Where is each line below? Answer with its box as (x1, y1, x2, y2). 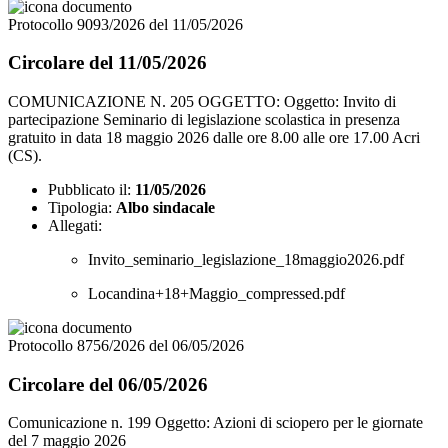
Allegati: (48, 217, 102, 234)
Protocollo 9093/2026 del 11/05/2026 (8, 15, 243, 33)
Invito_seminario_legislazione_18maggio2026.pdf (88, 251, 404, 268)
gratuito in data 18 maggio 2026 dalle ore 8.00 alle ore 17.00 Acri (8, 129, 420, 146)
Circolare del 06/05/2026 (8, 373, 208, 395)
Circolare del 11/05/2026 (8, 52, 207, 74)
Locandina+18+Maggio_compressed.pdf (88, 285, 345, 302)
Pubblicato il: (48, 181, 131, 198)
